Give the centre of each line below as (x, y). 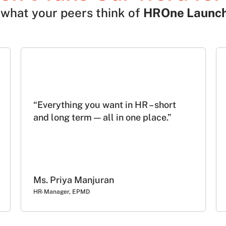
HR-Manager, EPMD (62, 191)
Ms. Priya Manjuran (74, 180)
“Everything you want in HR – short (105, 105)
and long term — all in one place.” (102, 118)
